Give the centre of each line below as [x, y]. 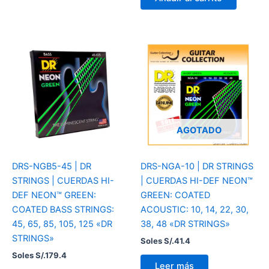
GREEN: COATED [175, 195]
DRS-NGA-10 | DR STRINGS [197, 167]
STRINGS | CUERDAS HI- [63, 181]
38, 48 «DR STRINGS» [185, 224]
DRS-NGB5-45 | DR [52, 167]
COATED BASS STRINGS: [63, 210]
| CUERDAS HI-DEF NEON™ [197, 181]
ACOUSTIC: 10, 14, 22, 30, [195, 210]
